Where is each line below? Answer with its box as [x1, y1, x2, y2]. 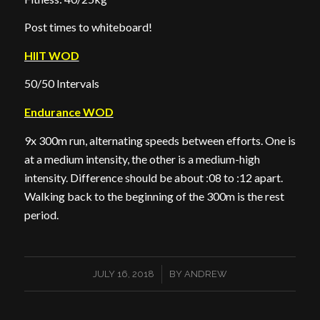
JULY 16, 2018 [92, 269, 154, 280]
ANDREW [184, 269, 227, 280]
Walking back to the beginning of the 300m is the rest [24, 189, 284, 203]
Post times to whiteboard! [24, 20, 152, 34]
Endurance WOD [24, 104, 114, 119]
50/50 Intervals [24, 76, 99, 91]
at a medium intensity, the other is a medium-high [24, 151, 260, 166]
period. [24, 207, 59, 221]
